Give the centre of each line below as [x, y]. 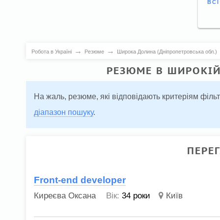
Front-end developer [80, 180]
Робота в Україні [51, 51]
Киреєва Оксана [65, 195]
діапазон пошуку [64, 112]
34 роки [136, 195]
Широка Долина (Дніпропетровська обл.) [167, 51]
